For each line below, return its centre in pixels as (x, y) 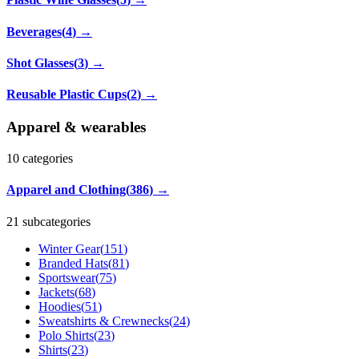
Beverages (34, 31)
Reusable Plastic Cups (67, 95)
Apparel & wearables (76, 127)
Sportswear (67, 277)
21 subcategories (48, 221)
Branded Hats (73, 263)
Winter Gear (69, 248)
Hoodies (60, 306)
